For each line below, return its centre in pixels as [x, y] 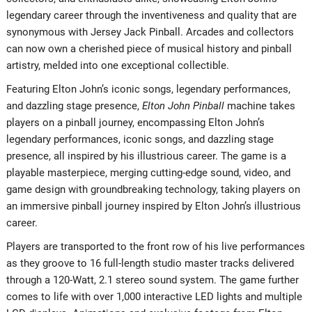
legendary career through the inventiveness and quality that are [151, 15]
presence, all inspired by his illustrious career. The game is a [146, 156]
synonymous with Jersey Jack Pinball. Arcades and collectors [150, 32]
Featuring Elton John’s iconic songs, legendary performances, [148, 89]
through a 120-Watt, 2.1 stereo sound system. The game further [152, 280]
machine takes [259, 106]
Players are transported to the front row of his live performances [155, 246]
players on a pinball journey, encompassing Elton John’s [135, 122]
